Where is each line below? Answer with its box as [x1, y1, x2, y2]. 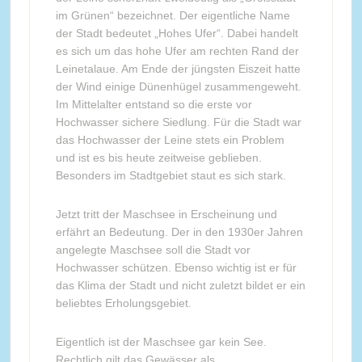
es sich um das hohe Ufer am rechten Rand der [55, 44, 299, 57]
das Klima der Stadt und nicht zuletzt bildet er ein [55, 279, 305, 292]
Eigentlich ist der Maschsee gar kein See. [55, 335, 267, 348]
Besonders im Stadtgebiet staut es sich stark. [55, 169, 286, 182]
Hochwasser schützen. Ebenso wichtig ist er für [55, 261, 297, 274]
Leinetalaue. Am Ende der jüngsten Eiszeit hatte [55, 62, 301, 75]
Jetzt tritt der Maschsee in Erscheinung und [55, 208, 277, 221]
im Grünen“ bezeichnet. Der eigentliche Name [55, 9, 290, 22]
